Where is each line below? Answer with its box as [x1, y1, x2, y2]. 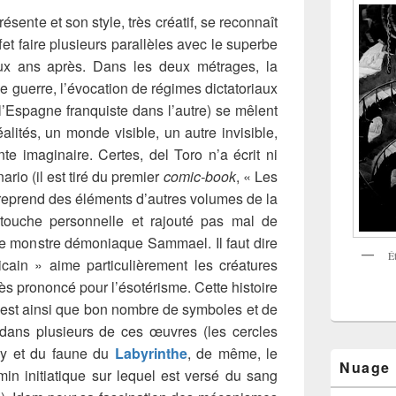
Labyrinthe [114, 342, 187, 363]
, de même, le [187, 342, 278, 363]
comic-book [163, 165, 236, 187]
